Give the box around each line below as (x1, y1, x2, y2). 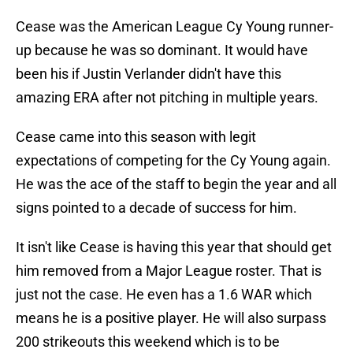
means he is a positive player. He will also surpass (16, 310, 326, 327)
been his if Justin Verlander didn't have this (16, 65, 281, 83)
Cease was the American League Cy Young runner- (16, 18, 333, 35)
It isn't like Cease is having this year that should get (16, 239, 332, 256)
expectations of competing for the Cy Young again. (16, 152, 331, 169)
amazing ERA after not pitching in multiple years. (16, 89, 318, 106)
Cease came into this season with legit (16, 128, 256, 146)
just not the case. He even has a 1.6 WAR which (16, 286, 312, 303)
